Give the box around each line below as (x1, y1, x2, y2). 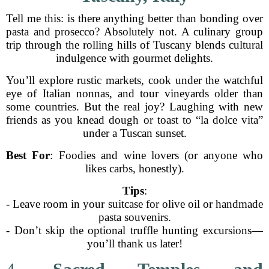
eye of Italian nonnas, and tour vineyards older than (6, 87, 263, 100)
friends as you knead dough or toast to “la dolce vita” (6, 113, 263, 126)
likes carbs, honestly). (85, 162, 184, 175)
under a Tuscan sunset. (82, 127, 187, 139)
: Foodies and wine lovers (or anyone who (50, 149, 263, 162)
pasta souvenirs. (98, 211, 171, 223)
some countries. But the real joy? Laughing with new (6, 100, 263, 113)
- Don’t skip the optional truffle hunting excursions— (6, 224, 263, 237)
